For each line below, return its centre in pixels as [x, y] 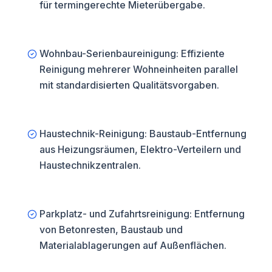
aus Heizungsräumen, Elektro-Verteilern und [140, 149]
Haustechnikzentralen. [90, 165]
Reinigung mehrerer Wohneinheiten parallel [139, 69]
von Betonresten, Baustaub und [111, 229]
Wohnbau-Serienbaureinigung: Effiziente [132, 53]
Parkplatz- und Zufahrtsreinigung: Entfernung [142, 214]
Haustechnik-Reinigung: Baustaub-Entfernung [143, 134]
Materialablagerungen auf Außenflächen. [133, 245]
